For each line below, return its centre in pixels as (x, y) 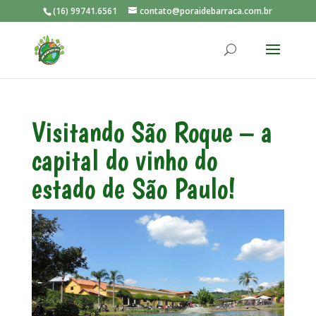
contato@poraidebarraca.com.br (206, 11)
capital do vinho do (124, 160)
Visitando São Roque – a (152, 132)
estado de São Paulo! (133, 188)
